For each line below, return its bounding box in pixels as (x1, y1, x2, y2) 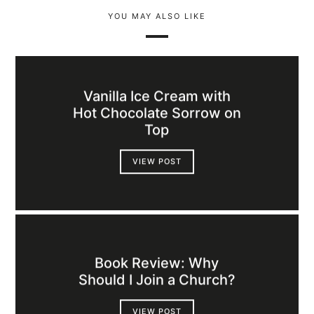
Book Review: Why (95, 254, 219, 272)
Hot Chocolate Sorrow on (73, 104, 241, 122)
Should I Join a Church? (78, 271, 235, 289)
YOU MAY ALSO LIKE (108, 11, 206, 22)
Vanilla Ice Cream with (83, 88, 231, 105)
